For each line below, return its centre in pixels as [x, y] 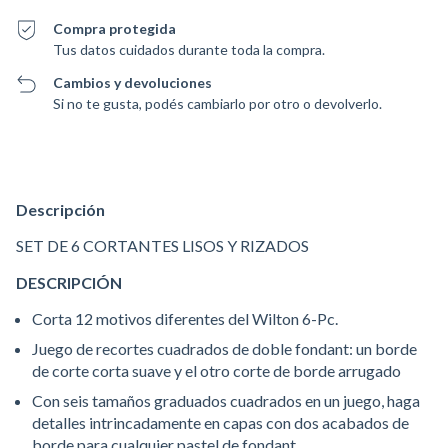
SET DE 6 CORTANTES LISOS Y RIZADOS [162, 245]
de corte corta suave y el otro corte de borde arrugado [216, 370]
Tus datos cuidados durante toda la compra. [189, 49]
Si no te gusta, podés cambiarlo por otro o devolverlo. [218, 103]
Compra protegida [115, 28]
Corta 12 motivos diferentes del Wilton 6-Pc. [186, 318]
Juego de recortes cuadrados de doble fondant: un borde [224, 348]
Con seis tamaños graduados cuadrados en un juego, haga [226, 400]
